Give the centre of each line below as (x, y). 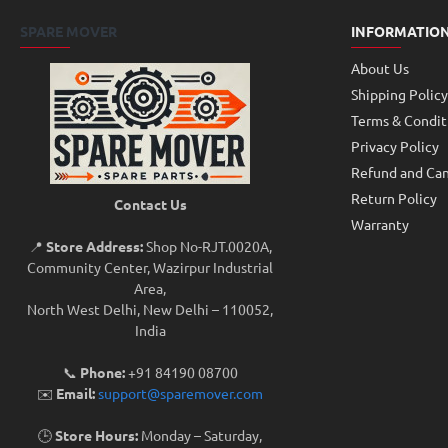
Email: (76, 393)
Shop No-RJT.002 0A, (207, 246)
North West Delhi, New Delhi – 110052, (150, 309)
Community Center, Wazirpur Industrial (150, 267)
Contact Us (150, 204)
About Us (379, 68)
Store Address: (94, 246)
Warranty (379, 224)
